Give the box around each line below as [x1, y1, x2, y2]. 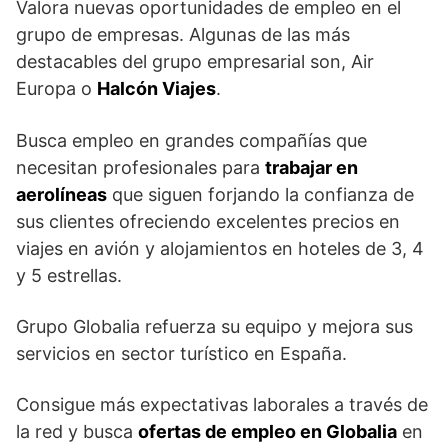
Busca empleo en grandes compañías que [16, 129, 367, 151]
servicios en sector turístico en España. [16, 342, 347, 364]
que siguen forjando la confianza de [107, 183, 414, 205]
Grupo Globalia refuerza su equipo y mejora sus [16, 315, 413, 337]
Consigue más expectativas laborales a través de [16, 393, 428, 415]
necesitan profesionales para [16, 156, 265, 178]
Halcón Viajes [97, 77, 216, 99]
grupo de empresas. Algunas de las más [16, 23, 350, 45]
